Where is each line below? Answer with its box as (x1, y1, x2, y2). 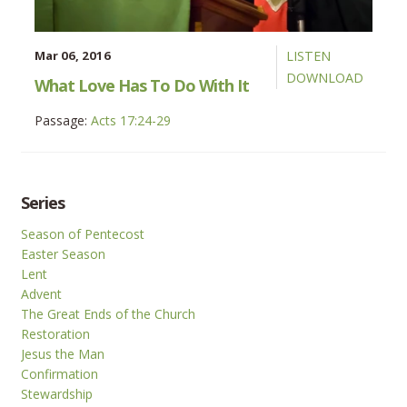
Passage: (35, 112, 88, 130)
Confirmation (21, 365, 99, 383)
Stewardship (21, 385, 94, 403)
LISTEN (285, 47, 331, 65)
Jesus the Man (21, 345, 105, 363)
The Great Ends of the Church (21, 305, 196, 323)
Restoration (21, 325, 91, 343)
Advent (21, 285, 63, 303)
